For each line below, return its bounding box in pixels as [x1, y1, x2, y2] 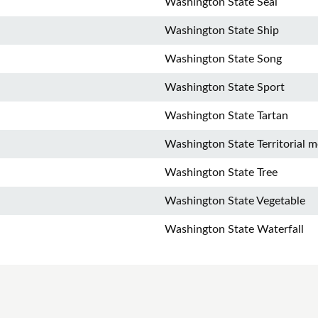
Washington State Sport [165, 82, 285, 93]
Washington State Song [165, 53, 282, 65]
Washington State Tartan [165, 110, 288, 121]
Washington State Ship [165, 25, 279, 36]
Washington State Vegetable [165, 195, 305, 207]
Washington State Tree [165, 167, 278, 178]
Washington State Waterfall [165, 224, 304, 235]
